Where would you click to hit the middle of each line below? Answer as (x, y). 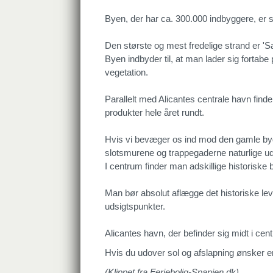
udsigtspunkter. (135, 206)
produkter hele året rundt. (154, 112)
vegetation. (126, 72)
